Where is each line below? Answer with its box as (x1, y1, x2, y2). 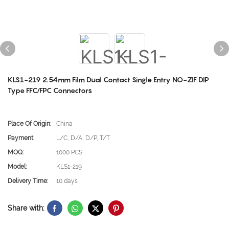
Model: (8, 163, 27, 170)
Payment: (8, 134, 34, 142)
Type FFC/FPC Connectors (8, 86, 92, 95)
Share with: (8, 203, 44, 212)
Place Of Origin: (8, 120, 51, 127)
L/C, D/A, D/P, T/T (56, 134, 110, 142)
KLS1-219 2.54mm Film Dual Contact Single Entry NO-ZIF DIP (8, 75, 209, 84)
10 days (56, 177, 78, 185)
